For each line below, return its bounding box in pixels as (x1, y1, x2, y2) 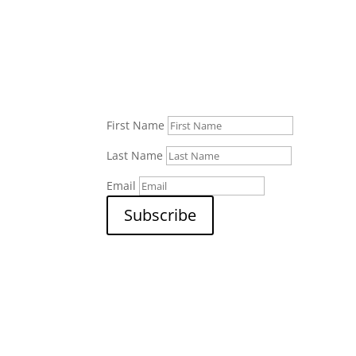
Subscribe (124, 203, 197, 226)
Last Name (106, 147, 164, 163)
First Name (106, 117, 165, 133)
